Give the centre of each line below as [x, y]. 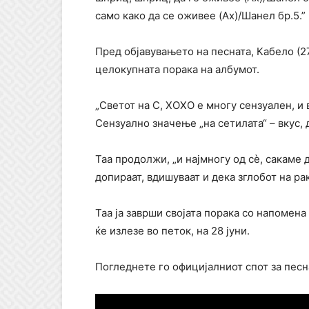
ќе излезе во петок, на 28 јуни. [172, 231]
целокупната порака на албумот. [177, 70]
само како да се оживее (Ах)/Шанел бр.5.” [200, 16]
